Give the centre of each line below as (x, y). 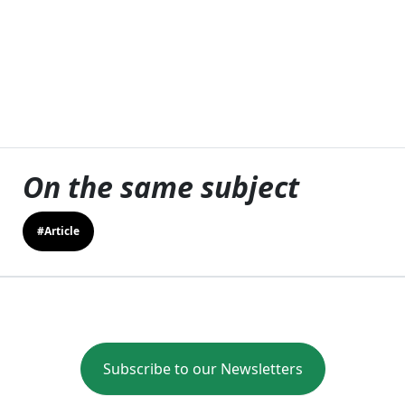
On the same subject (160, 186)
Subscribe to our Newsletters (202, 368)
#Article (58, 231)
